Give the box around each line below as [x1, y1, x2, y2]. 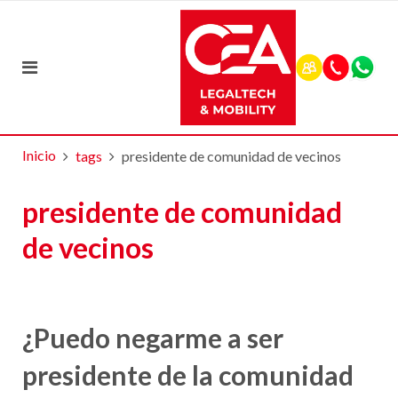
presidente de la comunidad [22, 359, 354, 391]
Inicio [22, 147, 56, 163]
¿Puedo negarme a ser [22, 322, 283, 354]
